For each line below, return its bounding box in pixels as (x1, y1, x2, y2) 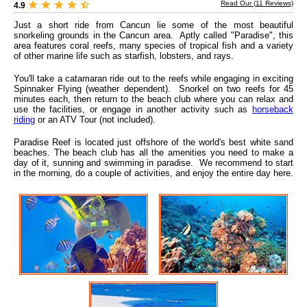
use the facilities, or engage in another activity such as (14, 104, 252, 115)
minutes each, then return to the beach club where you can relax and (14, 94, 293, 105)
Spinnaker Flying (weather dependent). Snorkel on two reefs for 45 (14, 84, 293, 95)
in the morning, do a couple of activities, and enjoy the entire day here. (14, 168, 293, 179)
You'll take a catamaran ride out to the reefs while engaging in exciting (14, 73, 293, 84)
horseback (252, 104, 293, 115)
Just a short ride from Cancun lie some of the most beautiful (14, 20, 293, 31)
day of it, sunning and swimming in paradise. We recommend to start (14, 158, 293, 169)
